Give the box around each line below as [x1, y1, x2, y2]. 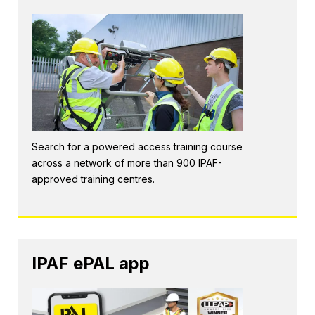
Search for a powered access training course [32, 140, 243, 153]
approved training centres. [32, 172, 155, 185]
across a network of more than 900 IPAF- [32, 156, 222, 169]
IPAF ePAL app [32, 252, 150, 274]
